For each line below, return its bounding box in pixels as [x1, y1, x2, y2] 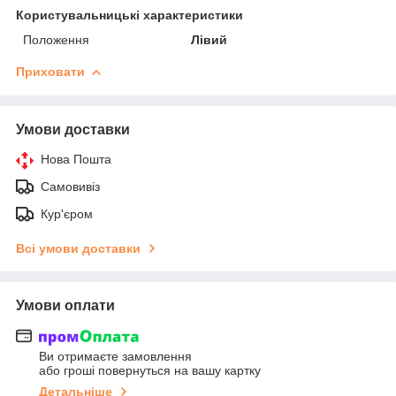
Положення [23, 32, 89, 47]
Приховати [16, 64, 85, 79]
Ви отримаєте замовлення [39, 349, 192, 364]
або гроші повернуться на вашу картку [39, 363, 261, 378]
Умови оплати [16, 297, 115, 313]
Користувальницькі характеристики [16, 7, 243, 22]
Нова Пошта [41, 151, 111, 166]
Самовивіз [41, 179, 100, 194]
